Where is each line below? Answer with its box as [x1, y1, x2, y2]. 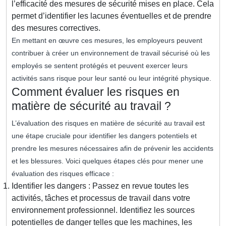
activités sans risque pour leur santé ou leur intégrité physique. [12, 74, 211, 83]
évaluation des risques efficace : [12, 169, 114, 178]
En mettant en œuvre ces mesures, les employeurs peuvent [12, 36, 202, 45]
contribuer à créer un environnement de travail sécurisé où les [12, 49, 210, 58]
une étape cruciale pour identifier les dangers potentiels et [12, 132, 197, 140]
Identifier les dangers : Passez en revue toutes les [12, 182, 189, 191]
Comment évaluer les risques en [12, 85, 180, 99]
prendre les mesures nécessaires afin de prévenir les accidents [12, 144, 213, 153]
